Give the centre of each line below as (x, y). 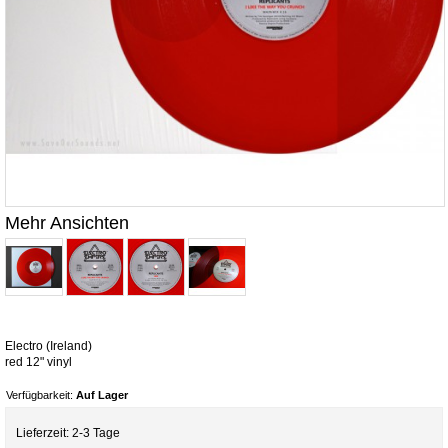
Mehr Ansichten (67, 223)
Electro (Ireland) (48, 345)
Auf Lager (102, 394)
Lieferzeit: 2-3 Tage (68, 432)
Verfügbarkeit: (41, 394)
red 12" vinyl (38, 361)
